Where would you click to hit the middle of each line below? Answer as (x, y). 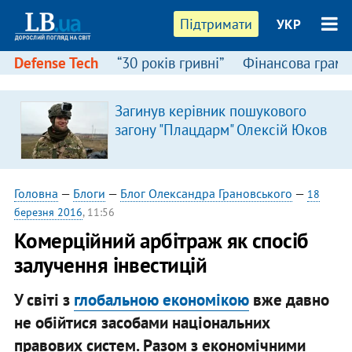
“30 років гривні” (170, 63)
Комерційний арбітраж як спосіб (161, 240)
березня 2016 (48, 212)
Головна (36, 193)
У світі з (44, 299)
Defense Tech (56, 63)
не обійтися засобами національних (142, 322)
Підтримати (216, 24)
